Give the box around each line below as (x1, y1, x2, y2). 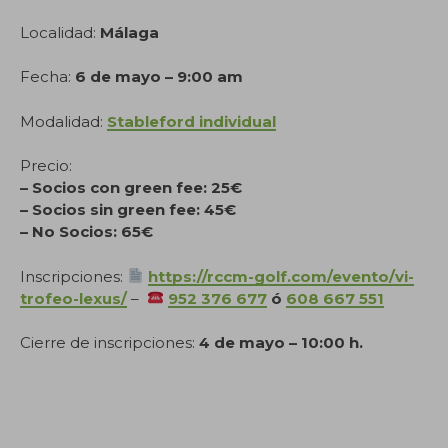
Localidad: (20, 22, 100, 42)
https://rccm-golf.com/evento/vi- (148, 266, 415, 286)
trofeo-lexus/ (20, 288, 127, 308)
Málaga (100, 22, 159, 42)
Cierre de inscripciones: (20, 333, 199, 352)
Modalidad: (20, 111, 107, 131)
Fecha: (20, 67, 75, 86)
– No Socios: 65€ (20, 222, 153, 241)
